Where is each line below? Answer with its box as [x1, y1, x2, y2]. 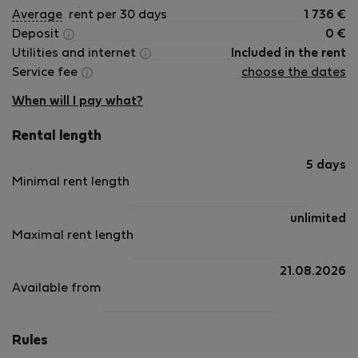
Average [12, 10, 62, 21]
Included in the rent [231, 48, 346, 59]
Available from [12, 283, 101, 295]
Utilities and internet [12, 48, 139, 59]
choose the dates [241, 67, 346, 78]
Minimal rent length [12, 177, 129, 189]
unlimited [290, 213, 346, 225]
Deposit [12, 29, 62, 40]
